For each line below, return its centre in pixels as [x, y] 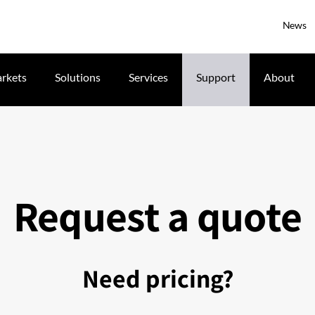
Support [216, 77]
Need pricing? [157, 278]
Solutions [78, 77]
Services [148, 77]
